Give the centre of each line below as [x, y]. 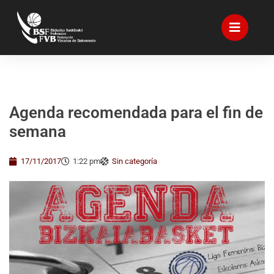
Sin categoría [135, 161]
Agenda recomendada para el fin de [136, 113]
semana [38, 131]
